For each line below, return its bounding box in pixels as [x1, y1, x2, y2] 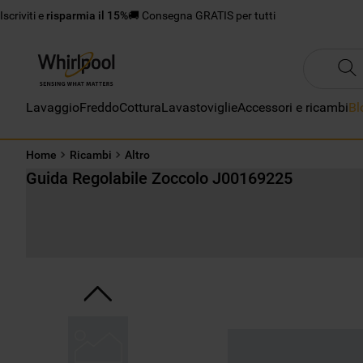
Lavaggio [26, 100, 79, 116]
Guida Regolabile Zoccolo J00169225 [26, 169, 293, 189]
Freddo [79, 100, 119, 116]
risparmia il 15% [46, 9, 128, 22]
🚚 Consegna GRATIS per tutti [128, 9, 275, 22]
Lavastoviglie [161, 100, 237, 116]
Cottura [119, 100, 161, 116]
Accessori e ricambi [237, 100, 348, 116]
